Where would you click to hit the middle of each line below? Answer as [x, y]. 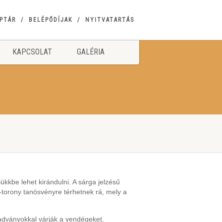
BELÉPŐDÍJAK [50, 20]
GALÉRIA [90, 52]
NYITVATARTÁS [110, 20]
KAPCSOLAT [32, 52]
